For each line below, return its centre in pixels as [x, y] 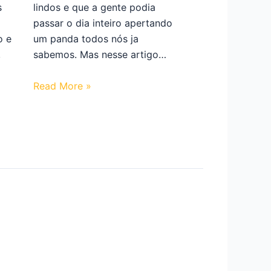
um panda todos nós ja [86, 39]
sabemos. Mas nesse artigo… [100, 55]
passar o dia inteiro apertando [103, 23]
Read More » [62, 86]
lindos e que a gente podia [94, 8]
